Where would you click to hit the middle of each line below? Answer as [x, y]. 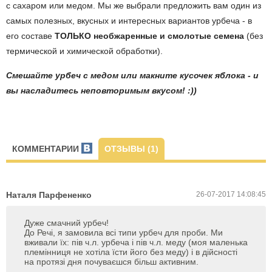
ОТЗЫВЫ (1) [131, 149]
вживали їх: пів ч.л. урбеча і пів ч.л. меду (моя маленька [136, 243]
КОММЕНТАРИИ [47, 149]
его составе [30, 36]
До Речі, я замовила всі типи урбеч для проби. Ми [124, 233]
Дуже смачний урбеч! [66, 223]
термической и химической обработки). [86, 51]
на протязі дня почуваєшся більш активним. [111, 262]
